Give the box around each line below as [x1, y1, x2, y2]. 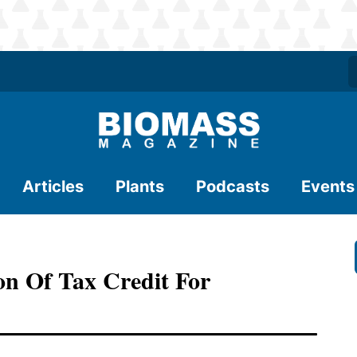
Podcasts [196, 177, 269, 196]
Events [301, 177, 355, 196]
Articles [22, 177, 84, 196]
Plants [116, 177, 164, 196]
